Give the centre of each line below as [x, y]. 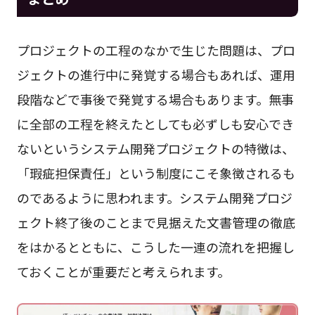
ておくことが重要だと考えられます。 [123, 271]
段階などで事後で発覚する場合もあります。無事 [155, 99]
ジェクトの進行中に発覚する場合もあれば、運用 [156, 74]
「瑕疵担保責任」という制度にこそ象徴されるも [156, 173]
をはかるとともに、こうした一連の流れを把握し [155, 246]
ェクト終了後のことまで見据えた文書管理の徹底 [156, 222]
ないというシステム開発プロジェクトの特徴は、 [155, 148]
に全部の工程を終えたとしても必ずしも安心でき [155, 123]
